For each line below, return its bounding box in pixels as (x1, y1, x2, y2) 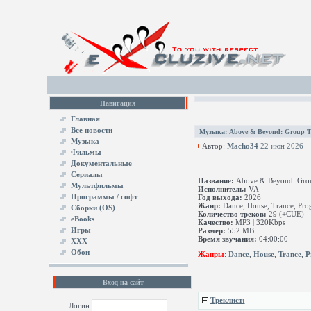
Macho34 (226, 142, 258, 150)
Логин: (68, 301, 92, 310)
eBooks (70, 215, 94, 223)
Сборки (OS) (70, 203, 115, 212)
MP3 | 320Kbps (233, 218, 285, 226)
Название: (197, 176, 234, 185)
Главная (70, 115, 100, 123)
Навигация (99, 99, 135, 107)
